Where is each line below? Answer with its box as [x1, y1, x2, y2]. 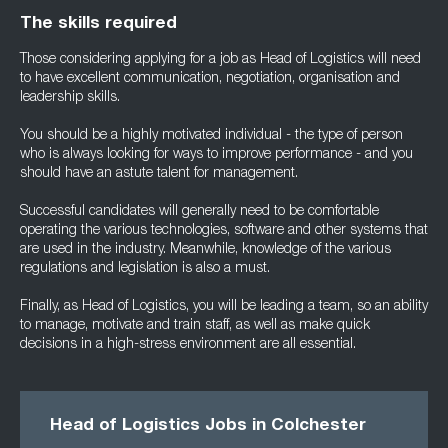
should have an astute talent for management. [20, 167, 298, 181]
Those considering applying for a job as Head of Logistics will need [20, 53, 421, 67]
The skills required [20, 16, 177, 33]
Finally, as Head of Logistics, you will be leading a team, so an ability [20, 300, 428, 314]
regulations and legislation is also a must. [20, 262, 270, 276]
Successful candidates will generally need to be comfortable [20, 205, 379, 219]
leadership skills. [20, 91, 120, 105]
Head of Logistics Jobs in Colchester [50, 418, 366, 435]
